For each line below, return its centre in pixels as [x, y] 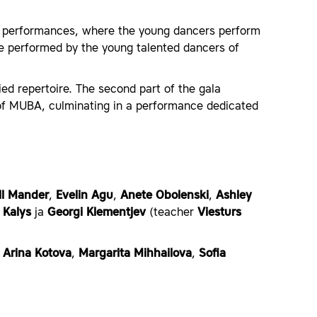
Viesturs [219, 213]
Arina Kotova [37, 254]
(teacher [172, 213]
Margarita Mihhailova [135, 254]
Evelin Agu [85, 196]
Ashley [234, 196]
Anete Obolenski [165, 196]
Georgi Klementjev [97, 213]
